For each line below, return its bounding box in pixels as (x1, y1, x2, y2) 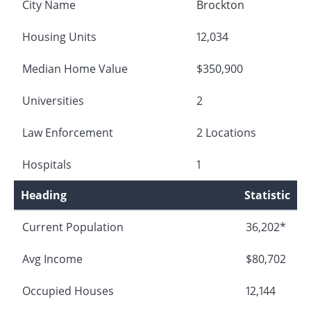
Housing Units (22, 28, 96, 44)
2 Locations (196, 124, 256, 140)
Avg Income (22, 251, 83, 267)
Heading (21, 187, 67, 203)
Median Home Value (22, 60, 128, 76)
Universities (22, 92, 84, 108)
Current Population (22, 219, 124, 235)
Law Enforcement (22, 124, 113, 140)
